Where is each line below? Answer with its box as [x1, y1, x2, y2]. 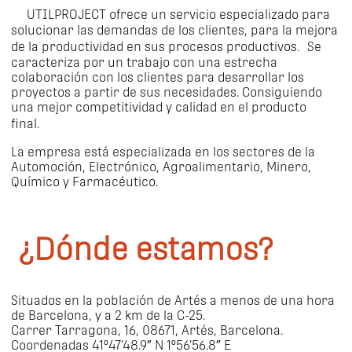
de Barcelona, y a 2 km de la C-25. [11, 308, 205, 324]
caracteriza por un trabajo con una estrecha [11, 55, 277, 71]
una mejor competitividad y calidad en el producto [11, 100, 306, 115]
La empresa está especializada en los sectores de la [11, 145, 315, 160]
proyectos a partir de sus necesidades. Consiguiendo [11, 85, 322, 101]
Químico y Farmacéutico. [11, 174, 158, 190]
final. [11, 116, 55, 132]
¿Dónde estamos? [18, 230, 273, 269]
